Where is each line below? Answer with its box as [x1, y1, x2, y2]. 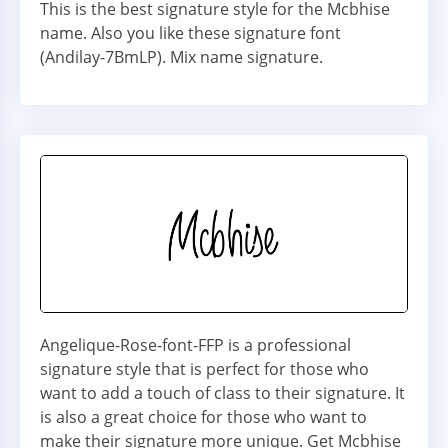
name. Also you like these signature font [40, 21, 341, 44]
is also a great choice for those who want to [40, 406, 367, 429]
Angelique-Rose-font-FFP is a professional [40, 334, 351, 357]
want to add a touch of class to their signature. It [40, 382, 405, 405]
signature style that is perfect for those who [40, 358, 369, 381]
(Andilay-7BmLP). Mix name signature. [40, 45, 323, 68]
